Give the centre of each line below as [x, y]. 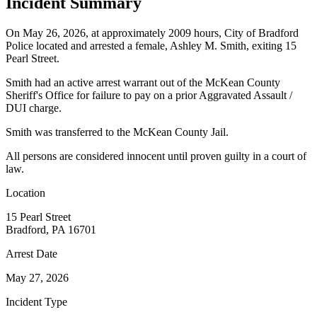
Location [25, 192]
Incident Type [36, 301]
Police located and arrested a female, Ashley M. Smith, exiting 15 [151, 45]
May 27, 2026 [37, 277]
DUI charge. [34, 108]
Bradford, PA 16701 [51, 229]
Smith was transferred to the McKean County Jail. [117, 132]
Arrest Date [31, 253]
